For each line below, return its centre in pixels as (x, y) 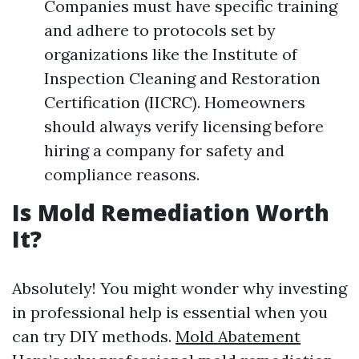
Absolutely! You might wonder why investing (179, 288)
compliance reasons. (122, 174)
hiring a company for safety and (164, 150)
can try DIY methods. (94, 336)
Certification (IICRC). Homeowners (175, 102)
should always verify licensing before (184, 126)
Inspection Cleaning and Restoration (182, 78)
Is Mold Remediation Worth (171, 212)
